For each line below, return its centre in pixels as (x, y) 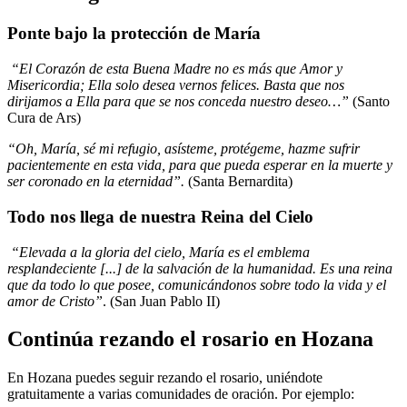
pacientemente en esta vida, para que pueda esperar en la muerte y (200, 165)
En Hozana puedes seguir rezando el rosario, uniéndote (165, 378)
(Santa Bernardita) (242, 182)
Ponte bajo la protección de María (134, 34)
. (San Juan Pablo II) (161, 301)
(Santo (371, 102)
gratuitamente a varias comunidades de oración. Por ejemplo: (181, 394)
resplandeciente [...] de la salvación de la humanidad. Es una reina (200, 268)
